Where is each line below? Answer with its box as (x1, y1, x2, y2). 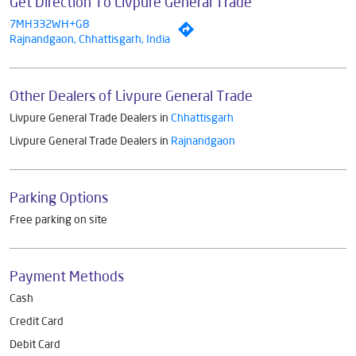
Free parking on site (10, 211, 107, 226)
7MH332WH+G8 (10, 16, 89, 31)
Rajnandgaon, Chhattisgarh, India (10, 31, 170, 46)
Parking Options (10, 188, 108, 206)
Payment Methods (10, 266, 124, 284)
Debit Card (10, 336, 60, 351)
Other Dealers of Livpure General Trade (10, 86, 253, 104)
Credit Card (10, 313, 64, 328)
